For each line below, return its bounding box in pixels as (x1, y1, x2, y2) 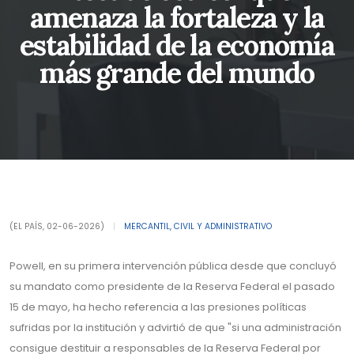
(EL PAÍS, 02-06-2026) (9, 220, 107, 232)
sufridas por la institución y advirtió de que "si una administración (9, 320, 341, 335)
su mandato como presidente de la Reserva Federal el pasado (9, 279, 335, 294)
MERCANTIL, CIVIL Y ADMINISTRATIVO (124, 220, 272, 232)
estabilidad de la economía (20, 27, 334, 63)
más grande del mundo (40, 55, 314, 91)
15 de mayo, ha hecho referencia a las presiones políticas (9, 299, 307, 314)
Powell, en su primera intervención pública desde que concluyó (9, 258, 337, 273)
